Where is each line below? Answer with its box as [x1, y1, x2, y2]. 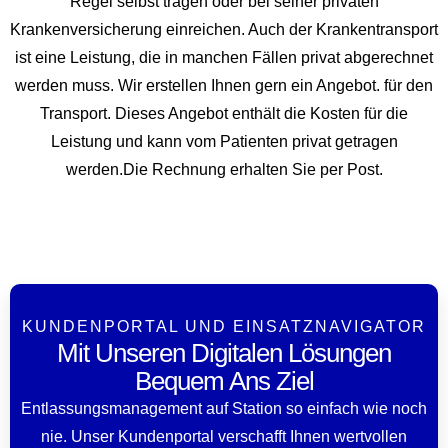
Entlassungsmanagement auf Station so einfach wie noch [21, 399, 427, 417]
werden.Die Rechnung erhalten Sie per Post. [65, 160, 383, 178]
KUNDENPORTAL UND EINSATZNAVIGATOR [22, 317, 426, 335]
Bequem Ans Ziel [134, 365, 314, 396]
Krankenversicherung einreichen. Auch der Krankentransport [10, 20, 438, 38]
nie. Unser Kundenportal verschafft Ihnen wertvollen [41, 427, 407, 445]
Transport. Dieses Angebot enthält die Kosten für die [40, 104, 408, 122]
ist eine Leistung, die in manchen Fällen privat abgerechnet [15, 48, 433, 66]
